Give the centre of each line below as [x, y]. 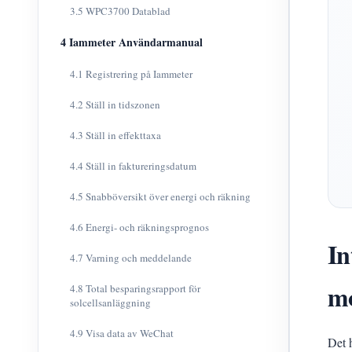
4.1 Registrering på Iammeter [131, 74]
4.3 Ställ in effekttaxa [115, 135]
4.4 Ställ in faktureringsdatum [133, 166]
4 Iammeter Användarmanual [132, 42]
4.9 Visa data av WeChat [122, 333]
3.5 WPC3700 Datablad [120, 11]
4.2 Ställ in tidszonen [115, 104]
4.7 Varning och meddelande [131, 258]
